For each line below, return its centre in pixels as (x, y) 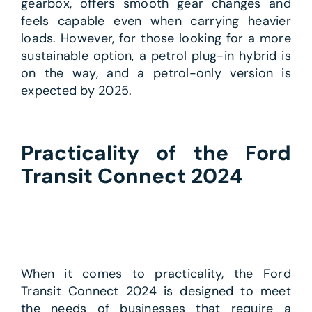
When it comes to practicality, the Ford (156, 273)
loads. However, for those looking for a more (156, 39)
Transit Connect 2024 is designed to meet (156, 291)
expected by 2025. (76, 91)
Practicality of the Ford (156, 153)
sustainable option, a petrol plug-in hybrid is (156, 56)
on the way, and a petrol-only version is (156, 73)
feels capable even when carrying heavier (156, 21)
